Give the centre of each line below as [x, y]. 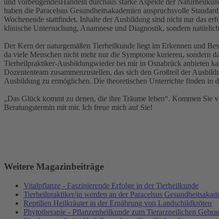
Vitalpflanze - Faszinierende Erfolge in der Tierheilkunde [111, 185]
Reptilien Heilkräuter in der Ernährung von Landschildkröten [118, 203]
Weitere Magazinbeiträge [54, 167]
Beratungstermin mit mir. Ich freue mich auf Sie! [78, 108]
